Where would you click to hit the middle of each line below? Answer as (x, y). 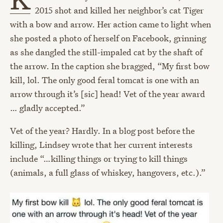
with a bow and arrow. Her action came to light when (111, 24)
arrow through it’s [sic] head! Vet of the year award (108, 94)
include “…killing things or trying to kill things (99, 159)
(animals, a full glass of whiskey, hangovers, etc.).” (108, 173)
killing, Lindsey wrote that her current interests (101, 145)
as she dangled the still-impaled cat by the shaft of (106, 52)
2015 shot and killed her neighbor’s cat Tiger (119, 10)
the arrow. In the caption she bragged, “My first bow (110, 66)
